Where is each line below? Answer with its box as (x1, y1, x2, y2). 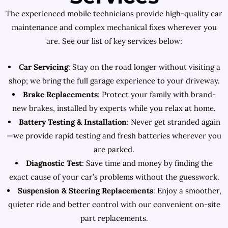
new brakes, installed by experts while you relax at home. (12, 103, 216, 113)
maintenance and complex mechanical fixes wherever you (11, 22, 217, 32)
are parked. (94, 145, 134, 154)
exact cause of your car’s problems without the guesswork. (9, 172, 219, 182)
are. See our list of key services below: (46, 36, 182, 46)
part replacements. (80, 213, 148, 223)
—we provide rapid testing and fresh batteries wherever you (7, 131, 221, 140)
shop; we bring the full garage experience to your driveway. (8, 76, 220, 85)
